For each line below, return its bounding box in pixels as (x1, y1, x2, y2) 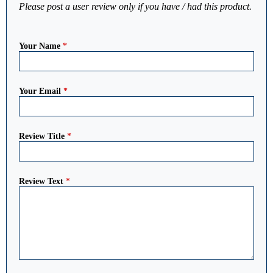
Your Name (19, 41, 63, 51)
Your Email (19, 87, 63, 96)
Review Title (19, 132, 67, 141)
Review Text (19, 177, 66, 186)
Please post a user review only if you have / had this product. (19, 1, 252, 12)
